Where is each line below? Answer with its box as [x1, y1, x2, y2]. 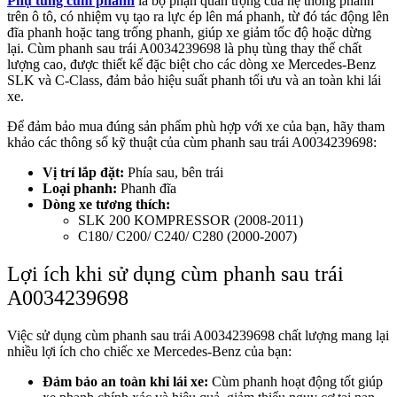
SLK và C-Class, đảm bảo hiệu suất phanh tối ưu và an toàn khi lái [7, 72, 381, 88]
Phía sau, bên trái [124, 164, 223, 180]
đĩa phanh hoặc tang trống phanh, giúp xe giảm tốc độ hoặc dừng [7, 24, 371, 40]
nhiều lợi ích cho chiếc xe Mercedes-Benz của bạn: [7, 343, 292, 359]
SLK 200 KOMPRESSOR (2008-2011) [78, 212, 303, 228]
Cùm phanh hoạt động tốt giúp [208, 373, 383, 389]
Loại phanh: [43, 180, 117, 196]
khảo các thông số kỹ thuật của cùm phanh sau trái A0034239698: [7, 134, 377, 150]
